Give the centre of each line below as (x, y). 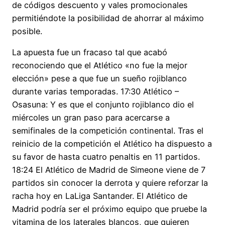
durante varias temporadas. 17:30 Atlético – (95, 92)
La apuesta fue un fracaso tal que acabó (90, 52)
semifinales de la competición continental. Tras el (108, 131)
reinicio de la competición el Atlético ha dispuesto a (112, 144)
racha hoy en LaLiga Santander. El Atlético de (100, 196)
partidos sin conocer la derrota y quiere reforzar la (110, 183)
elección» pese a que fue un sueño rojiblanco (99, 79)
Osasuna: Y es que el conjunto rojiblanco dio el (103, 105)
